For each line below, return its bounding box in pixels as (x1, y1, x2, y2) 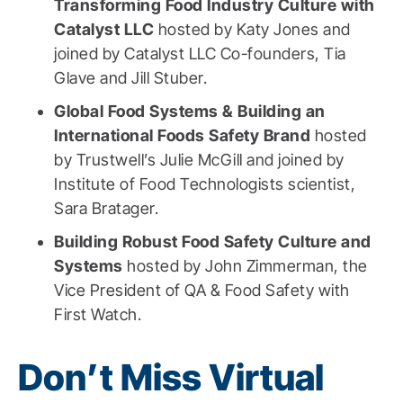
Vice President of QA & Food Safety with (54, 280, 350, 300)
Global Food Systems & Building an (54, 101, 326, 121)
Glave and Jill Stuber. (54, 67, 207, 87)
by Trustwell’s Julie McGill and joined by (54, 149, 345, 169)
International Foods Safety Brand (54, 125, 315, 145)
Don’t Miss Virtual (18, 354, 324, 399)
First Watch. (54, 304, 141, 324)
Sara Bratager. (54, 198, 158, 218)
